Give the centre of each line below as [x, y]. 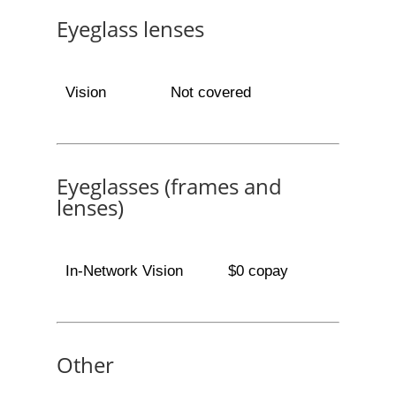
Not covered [210, 92]
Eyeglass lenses [130, 29]
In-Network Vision [124, 271]
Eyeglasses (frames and [169, 186]
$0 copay [258, 271]
